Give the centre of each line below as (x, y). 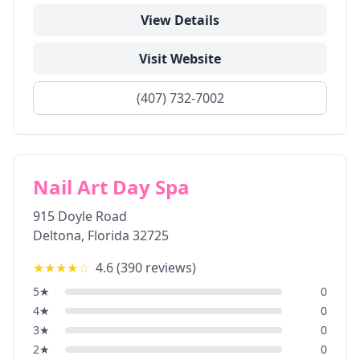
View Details (180, 20)
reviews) (169, 268)
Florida (108, 235)
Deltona (57, 235)
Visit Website (180, 59)
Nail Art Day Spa (111, 187)
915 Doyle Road (80, 216)
